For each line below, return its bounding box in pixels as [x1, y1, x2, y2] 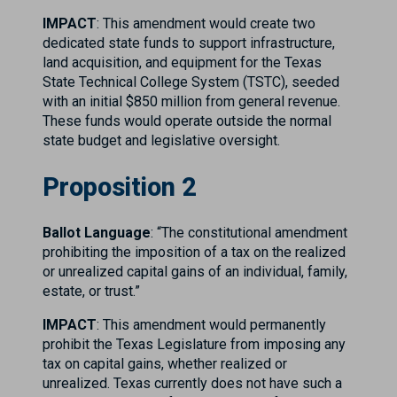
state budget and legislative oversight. [43, 131, 280, 149]
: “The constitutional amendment [151, 223, 347, 241]
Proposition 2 [43, 171, 197, 202]
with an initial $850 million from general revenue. [43, 92, 340, 110]
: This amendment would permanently [97, 315, 326, 333]
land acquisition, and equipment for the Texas [43, 53, 322, 71]
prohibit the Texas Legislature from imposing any [43, 335, 346, 353]
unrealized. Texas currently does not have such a [43, 374, 342, 392]
